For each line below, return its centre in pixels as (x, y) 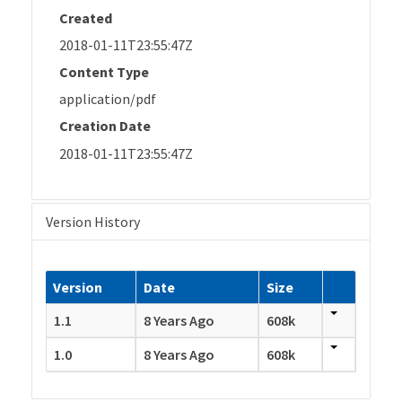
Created (86, 17)
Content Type (104, 71)
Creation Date (105, 126)
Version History (93, 221)
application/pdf (108, 99)
